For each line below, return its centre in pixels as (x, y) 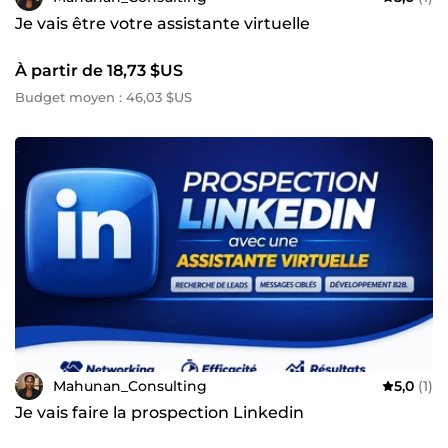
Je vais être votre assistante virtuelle (162, 24)
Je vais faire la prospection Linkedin (159, 413)
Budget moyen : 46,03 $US (103, 97)
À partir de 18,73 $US (99, 71)
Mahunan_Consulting (130, 385)
